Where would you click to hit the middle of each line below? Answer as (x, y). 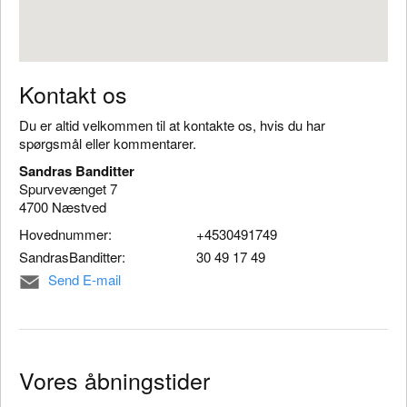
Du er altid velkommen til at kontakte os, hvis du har (172, 125)
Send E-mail (84, 279)
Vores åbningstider (114, 379)
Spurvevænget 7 (68, 189)
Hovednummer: (65, 234)
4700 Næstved (63, 207)
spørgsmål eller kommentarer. (108, 143)
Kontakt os (73, 94)
